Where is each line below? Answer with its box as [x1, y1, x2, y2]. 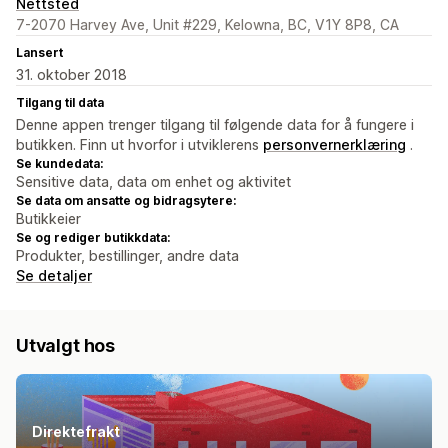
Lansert [16, 44, 63, 60]
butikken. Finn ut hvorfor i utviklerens [16, 135, 263, 153]
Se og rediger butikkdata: [16, 229, 170, 245]
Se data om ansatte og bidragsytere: [16, 192, 236, 208]
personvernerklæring [263, 135, 406, 153]
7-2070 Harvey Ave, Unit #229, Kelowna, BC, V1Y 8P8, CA [16, 15, 399, 33]
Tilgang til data [16, 94, 104, 110]
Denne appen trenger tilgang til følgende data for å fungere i [16, 115, 414, 133]
